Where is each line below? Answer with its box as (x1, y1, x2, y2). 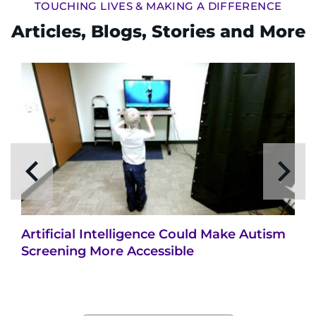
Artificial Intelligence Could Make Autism (21, 226, 286, 242)
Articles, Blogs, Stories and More (11, 20, 305, 42)
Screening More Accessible (21, 243, 194, 259)
